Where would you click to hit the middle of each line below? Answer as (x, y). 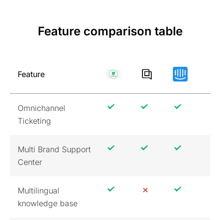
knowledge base (48, 203)
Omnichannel (41, 108)
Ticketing (34, 121)
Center (30, 162)
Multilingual (39, 190)
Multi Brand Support (54, 149)
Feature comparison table (110, 31)
